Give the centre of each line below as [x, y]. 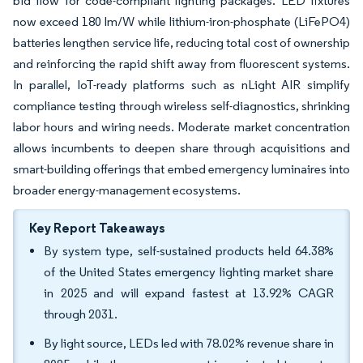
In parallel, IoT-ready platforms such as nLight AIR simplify [181, 85]
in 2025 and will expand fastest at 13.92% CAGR [189, 293]
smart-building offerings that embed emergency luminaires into [181, 169]
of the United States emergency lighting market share [189, 272]
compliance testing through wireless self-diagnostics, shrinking [181, 106]
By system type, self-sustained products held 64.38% [189, 251]
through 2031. [81, 314]
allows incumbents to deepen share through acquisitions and [181, 148]
